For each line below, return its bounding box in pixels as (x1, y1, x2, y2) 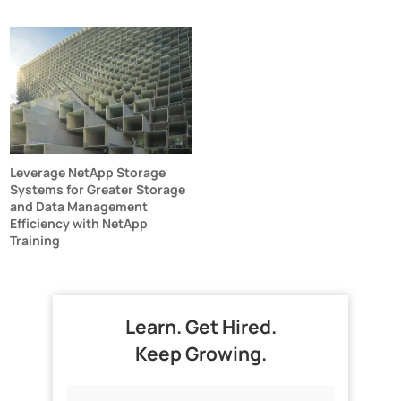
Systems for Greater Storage (10, 180, 186, 198)
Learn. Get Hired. (124, 313, 277, 339)
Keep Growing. (134, 340, 267, 366)
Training (10, 231, 61, 249)
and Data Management (10, 197, 149, 215)
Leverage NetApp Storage (10, 163, 166, 181)
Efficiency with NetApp (10, 214, 149, 232)
